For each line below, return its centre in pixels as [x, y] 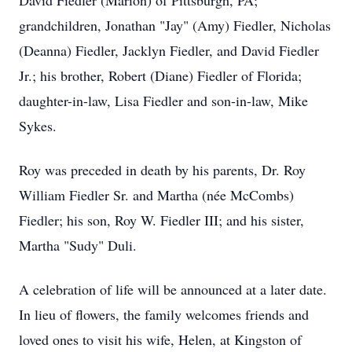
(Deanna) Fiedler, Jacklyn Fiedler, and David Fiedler [169, 50]
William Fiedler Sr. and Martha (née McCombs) [156, 195]
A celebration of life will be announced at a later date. [173, 289]
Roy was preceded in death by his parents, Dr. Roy [162, 170]
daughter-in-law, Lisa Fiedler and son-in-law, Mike [163, 101]
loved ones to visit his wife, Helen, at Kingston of [160, 339]
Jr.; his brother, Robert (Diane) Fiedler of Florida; [160, 75]
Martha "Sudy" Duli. [78, 245]
